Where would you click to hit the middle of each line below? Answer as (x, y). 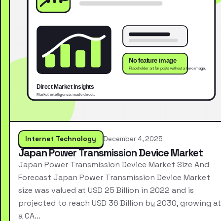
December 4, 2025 (133, 139)
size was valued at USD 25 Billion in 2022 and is (106, 190)
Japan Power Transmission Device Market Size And (113, 164)
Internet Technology (61, 139)
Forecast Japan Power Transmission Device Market (114, 177)
